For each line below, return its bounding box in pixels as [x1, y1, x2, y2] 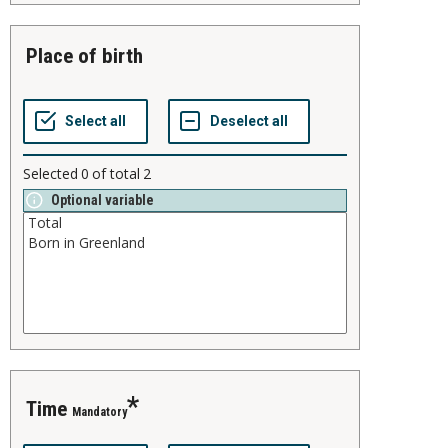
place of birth [38, 43, 143, 68]
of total [92, 163, 140, 183]
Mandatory [72, 404, 127, 419]
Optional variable [51, 191, 154, 208]
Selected [23, 163, 78, 183]
